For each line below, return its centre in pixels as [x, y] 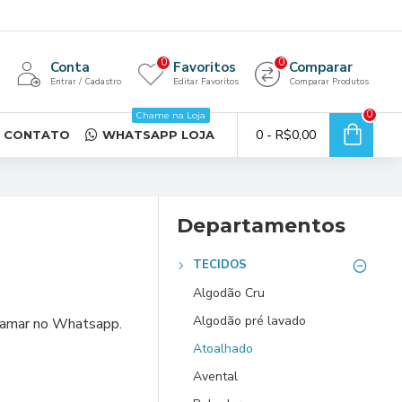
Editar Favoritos [206, 82]
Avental [215, 376]
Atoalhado [223, 349]
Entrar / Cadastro [86, 82]
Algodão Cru [229, 293]
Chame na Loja [171, 115]
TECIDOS [220, 265]
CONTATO [37, 134]
